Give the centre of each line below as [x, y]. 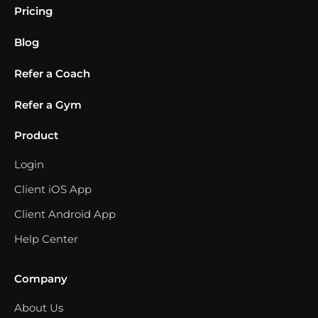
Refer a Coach [52, 73]
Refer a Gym [48, 104]
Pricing [33, 11]
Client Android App [65, 214]
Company [41, 278]
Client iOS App [53, 189]
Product [36, 135]
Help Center [46, 238]
